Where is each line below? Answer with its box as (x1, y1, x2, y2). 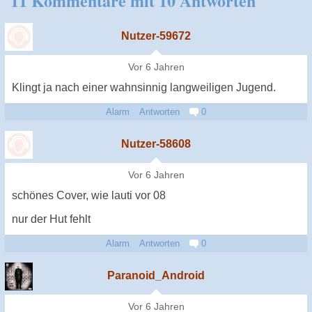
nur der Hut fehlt (12, 213, 91, 226)
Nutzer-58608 (121, 138, 191, 150)
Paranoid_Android (107, 270, 205, 282)
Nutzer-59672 (121, 30, 191, 42)
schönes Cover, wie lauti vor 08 (12, 189, 166, 202)
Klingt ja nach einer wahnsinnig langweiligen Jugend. (12, 81, 276, 94)
